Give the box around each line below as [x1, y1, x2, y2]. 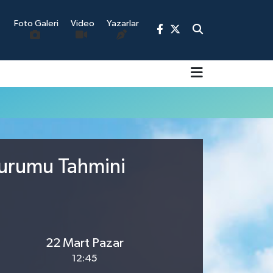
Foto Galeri [14, 19, 59, 29]
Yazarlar [107, 19, 140, 29]
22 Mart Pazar [46, 236, 124, 250]
